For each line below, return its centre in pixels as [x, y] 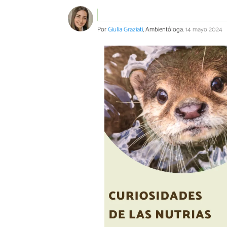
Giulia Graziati [125, 29]
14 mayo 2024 [204, 29]
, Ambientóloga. [164, 29]
